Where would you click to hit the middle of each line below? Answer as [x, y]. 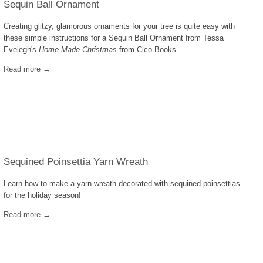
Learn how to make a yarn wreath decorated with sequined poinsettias [122, 183]
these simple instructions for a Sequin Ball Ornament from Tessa [114, 38]
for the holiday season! [42, 195]
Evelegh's [21, 50]
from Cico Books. [148, 50]
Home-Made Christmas [78, 50]
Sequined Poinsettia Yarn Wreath [76, 162]
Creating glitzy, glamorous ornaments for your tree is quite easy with [119, 26]
